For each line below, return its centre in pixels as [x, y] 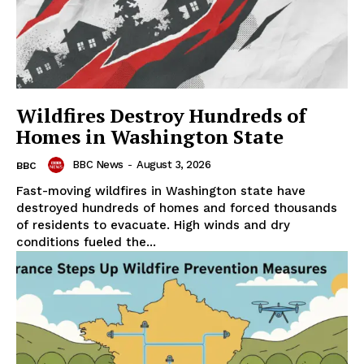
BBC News [97, 164]
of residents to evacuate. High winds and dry [153, 225]
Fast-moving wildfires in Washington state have [161, 191]
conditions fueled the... [86, 242]
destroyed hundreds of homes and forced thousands [177, 208]
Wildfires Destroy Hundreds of [161, 115]
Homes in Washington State [150, 136]
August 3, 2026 [173, 164]
